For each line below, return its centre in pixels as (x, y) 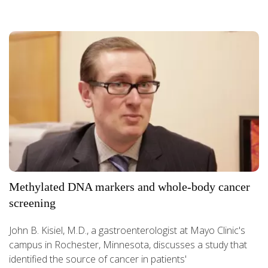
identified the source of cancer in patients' (98, 259)
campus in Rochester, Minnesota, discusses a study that (128, 244)
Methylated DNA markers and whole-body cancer (130, 186)
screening (32, 202)
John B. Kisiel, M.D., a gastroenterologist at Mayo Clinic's (127, 230)
